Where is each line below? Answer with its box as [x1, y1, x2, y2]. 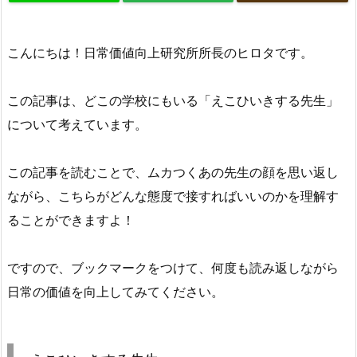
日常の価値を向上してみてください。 [7, 283, 224, 300]
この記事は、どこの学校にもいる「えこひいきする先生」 [7, 92, 339, 108]
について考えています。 [7, 116, 147, 132]
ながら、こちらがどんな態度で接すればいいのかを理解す [7, 187, 339, 204]
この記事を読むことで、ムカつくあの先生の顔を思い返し [7, 163, 339, 180]
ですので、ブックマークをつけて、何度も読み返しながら [7, 259, 339, 276]
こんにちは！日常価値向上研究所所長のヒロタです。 [7, 44, 313, 61]
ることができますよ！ [7, 211, 135, 228]
